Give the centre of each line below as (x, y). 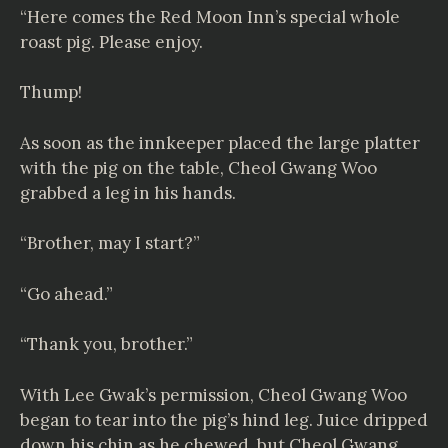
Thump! (51, 92)
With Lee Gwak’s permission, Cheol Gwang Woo (213, 394)
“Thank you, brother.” (106, 344)
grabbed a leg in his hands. (128, 192)
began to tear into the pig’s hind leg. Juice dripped (224, 419)
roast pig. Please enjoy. (111, 41)
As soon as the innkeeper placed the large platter (220, 142)
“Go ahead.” (66, 293)
